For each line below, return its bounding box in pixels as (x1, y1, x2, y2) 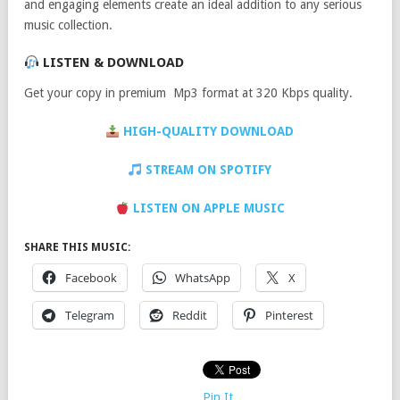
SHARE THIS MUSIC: (24, 241, 130, 254)
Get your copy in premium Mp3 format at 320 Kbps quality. (24, 86, 353, 101)
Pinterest (265, 307, 313, 324)
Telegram (65, 307, 114, 324)
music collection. (24, 18, 112, 33)
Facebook (65, 270, 117, 287)
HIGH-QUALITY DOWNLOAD (120, 124, 295, 139)
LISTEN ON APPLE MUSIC (129, 201, 285, 216)
